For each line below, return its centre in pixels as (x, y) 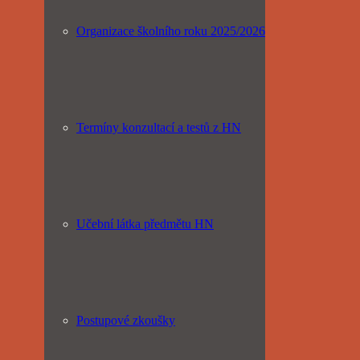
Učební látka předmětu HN (145, 224)
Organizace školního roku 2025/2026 (171, 31)
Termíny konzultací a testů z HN (159, 127)
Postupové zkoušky (126, 320)
